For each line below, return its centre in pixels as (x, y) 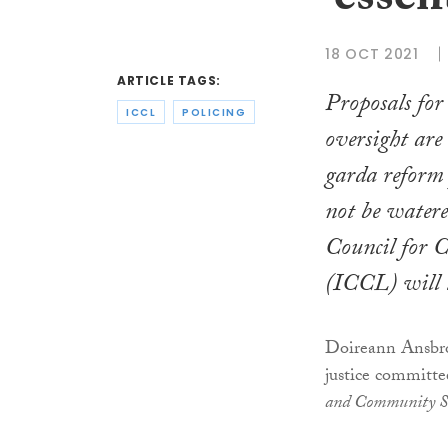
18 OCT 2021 (372, 53)
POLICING (214, 112)
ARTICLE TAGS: (169, 81)
